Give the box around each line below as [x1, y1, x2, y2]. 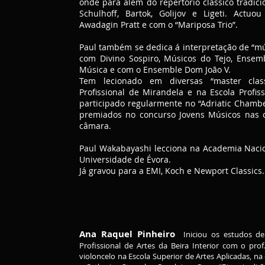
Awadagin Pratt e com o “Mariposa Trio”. [79, 19, 238, 30]
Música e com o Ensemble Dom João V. [79, 64, 231, 75]
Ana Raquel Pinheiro [79, 228, 175, 240]
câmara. [79, 120, 111, 131]
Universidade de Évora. [79, 154, 171, 165]
